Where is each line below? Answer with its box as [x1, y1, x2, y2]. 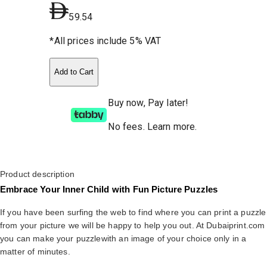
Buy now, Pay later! [108, 97, 189, 108]
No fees [108, 120, 143, 132]
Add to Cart [54, 67, 94, 77]
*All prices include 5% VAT [49, 35, 162, 46]
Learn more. [147, 120, 197, 132]
